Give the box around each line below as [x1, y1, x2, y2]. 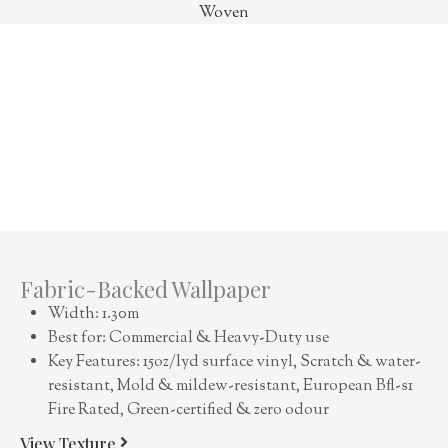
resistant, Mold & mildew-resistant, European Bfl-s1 [48, 374, 413, 398]
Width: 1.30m [48, 302, 139, 326]
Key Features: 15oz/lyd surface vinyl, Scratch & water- [48, 350, 421, 374]
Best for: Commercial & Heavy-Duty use [48, 326, 329, 350]
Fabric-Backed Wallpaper [20, 273, 271, 304]
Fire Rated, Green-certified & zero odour [48, 398, 329, 422]
